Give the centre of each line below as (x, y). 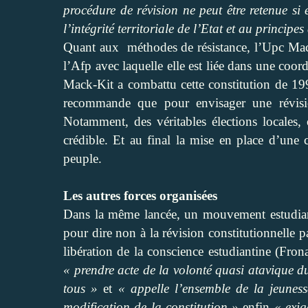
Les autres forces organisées (140, 195)
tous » (81, 288)
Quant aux (91, 47)
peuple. (82, 158)
